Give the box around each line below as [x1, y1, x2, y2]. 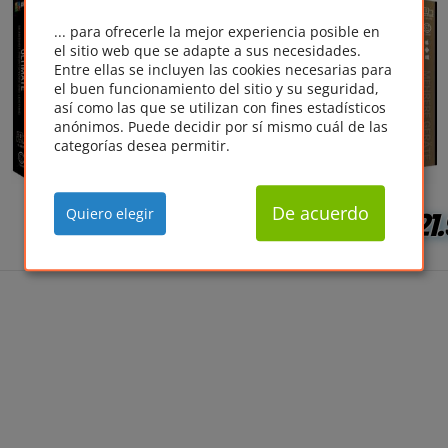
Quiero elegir [66, 204, 154, 224]
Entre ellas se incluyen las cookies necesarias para [54, 60, 392, 80]
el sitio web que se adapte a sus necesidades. [54, 41, 361, 61]
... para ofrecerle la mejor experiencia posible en [54, 22, 380, 42]
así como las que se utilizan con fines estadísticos [54, 98, 386, 118]
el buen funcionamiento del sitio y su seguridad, [54, 79, 379, 99]
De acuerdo [272, 201, 370, 226]
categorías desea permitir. [54, 136, 230, 156]
